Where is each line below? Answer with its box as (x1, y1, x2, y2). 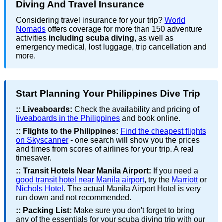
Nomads (16, 25, 46, 34)
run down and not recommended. (16, 193, 131, 202)
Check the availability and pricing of (72, 105, 199, 114)
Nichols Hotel (16, 184, 63, 193)
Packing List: (23, 206, 72, 215)
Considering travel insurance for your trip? (16, 16, 165, 25)
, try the (144, 175, 171, 184)
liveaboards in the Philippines (16, 114, 120, 123)
